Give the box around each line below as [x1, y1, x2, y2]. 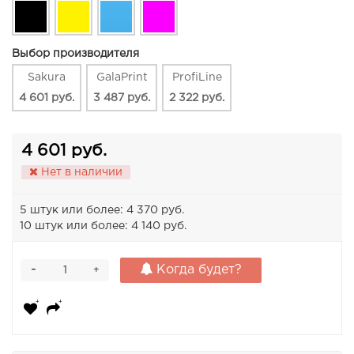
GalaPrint [96, 73, 148, 83]
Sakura [28, 73, 66, 83]
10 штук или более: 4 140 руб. [20, 221, 186, 232]
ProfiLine [171, 73, 222, 83]
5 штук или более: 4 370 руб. [20, 205, 184, 216]
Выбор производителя [12, 49, 139, 59]
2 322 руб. [169, 93, 224, 104]
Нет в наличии [38, 168, 122, 178]
